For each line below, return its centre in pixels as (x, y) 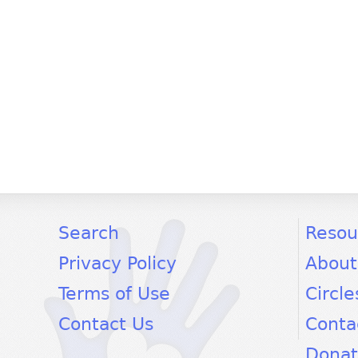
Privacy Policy (117, 264)
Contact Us (106, 324)
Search (89, 233)
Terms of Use (114, 294)
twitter (165, 227)
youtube (214, 227)
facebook (129, 227)
